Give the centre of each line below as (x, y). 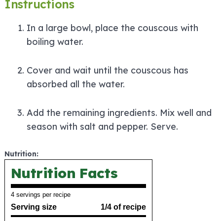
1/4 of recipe (123, 207)
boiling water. (55, 42)
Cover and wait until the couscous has (108, 71)
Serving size (34, 207)
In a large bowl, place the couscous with (112, 28)
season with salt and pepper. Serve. (102, 127)
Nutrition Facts (64, 173)
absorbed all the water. (76, 84)
